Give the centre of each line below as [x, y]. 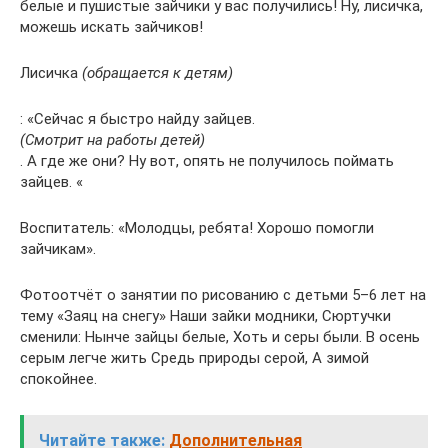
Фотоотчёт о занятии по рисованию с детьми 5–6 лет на [223, 294]
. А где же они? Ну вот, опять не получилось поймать [207, 160]
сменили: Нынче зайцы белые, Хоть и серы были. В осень [220, 336]
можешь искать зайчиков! [111, 26]
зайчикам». [58, 248]
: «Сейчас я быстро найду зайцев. [137, 118]
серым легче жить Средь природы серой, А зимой [194, 357]
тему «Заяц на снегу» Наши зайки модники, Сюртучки [205, 315]
